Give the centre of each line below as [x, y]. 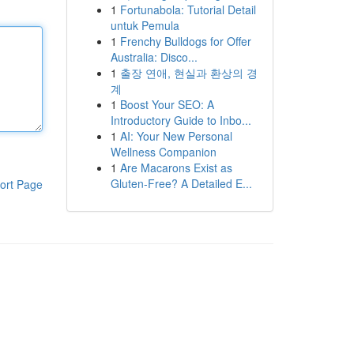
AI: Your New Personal [176, 136]
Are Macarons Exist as [176, 168]
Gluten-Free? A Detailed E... [181, 183]
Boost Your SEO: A [167, 104]
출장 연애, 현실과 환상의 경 [188, 73]
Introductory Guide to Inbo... [181, 120]
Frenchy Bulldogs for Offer [185, 41]
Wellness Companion [163, 152]
